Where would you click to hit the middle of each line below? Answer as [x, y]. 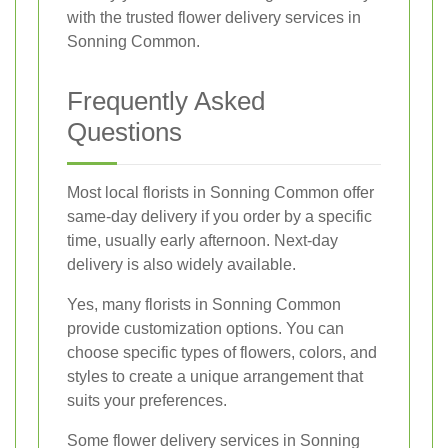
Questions [124, 132]
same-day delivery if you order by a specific [219, 217]
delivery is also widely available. [181, 265]
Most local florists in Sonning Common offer [220, 193]
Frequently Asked [166, 101]
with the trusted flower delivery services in [214, 18]
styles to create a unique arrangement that [215, 377]
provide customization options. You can [205, 329]
